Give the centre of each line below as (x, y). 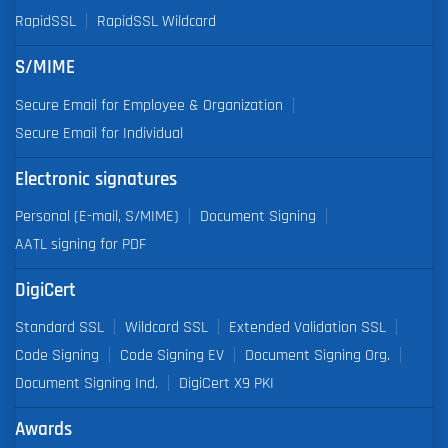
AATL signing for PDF (80, 243)
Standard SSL (59, 326)
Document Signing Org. (317, 354)
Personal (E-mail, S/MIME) (97, 215)
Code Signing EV (172, 354)
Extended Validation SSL (307, 326)
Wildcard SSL (166, 326)
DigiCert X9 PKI (226, 382)
